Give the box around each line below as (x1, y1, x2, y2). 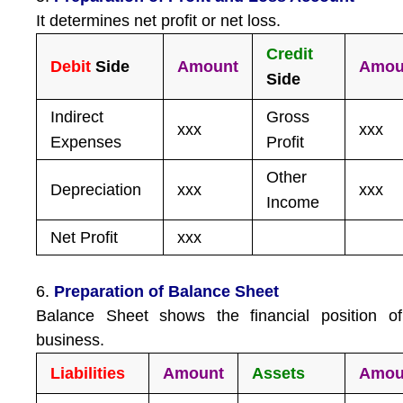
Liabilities (50, 364, 126, 382)
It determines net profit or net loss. (36, 12, 282, 30)
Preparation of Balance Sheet (49, 282, 280, 300)
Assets (252, 364, 306, 382)
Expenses (50, 133, 122, 151)
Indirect (50, 108, 104, 126)
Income (266, 193, 320, 211)
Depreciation (50, 181, 142, 199)
